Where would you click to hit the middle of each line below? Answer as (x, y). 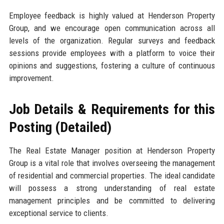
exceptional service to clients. (58, 213)
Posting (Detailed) (60, 127)
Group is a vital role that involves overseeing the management (112, 163)
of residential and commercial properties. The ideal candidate (112, 175)
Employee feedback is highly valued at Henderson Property (112, 15)
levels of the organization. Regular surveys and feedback (112, 40)
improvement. (31, 78)
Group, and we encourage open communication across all (112, 28)
